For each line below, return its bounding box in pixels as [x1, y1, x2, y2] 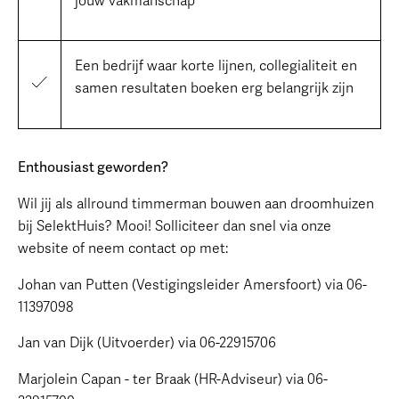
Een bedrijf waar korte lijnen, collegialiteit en [74, 57, 357, 76]
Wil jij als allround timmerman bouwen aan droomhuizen [17, 194, 374, 213]
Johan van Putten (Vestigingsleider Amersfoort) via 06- [17, 275, 367, 294]
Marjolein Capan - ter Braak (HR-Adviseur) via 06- [17, 370, 328, 388]
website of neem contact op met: [17, 239, 228, 257]
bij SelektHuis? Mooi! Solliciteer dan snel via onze [17, 216, 331, 235]
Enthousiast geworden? [17, 159, 168, 177]
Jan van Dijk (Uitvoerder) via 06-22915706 [17, 334, 276, 353]
